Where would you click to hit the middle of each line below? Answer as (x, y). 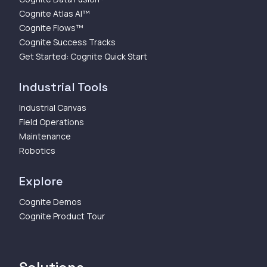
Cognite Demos (50, 201)
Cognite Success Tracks (67, 42)
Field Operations (52, 122)
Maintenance (45, 136)
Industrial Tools (63, 87)
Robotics (37, 150)
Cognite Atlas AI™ (55, 13)
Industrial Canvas (53, 107)
